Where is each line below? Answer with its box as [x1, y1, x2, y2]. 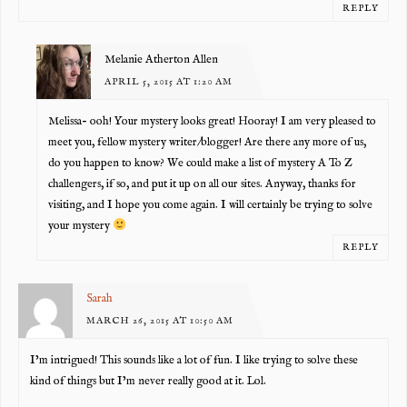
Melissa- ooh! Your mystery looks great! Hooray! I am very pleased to [48, 114, 377, 129]
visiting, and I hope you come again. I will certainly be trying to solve [48, 197, 373, 213]
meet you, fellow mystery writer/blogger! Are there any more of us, [48, 134, 367, 150]
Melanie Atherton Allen [104, 53, 218, 68]
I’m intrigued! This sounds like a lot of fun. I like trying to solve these [30, 352, 359, 368]
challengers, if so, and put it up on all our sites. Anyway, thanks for [48, 176, 357, 192]
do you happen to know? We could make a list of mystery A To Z [48, 155, 353, 171]
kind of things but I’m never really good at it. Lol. [30, 373, 267, 389]
